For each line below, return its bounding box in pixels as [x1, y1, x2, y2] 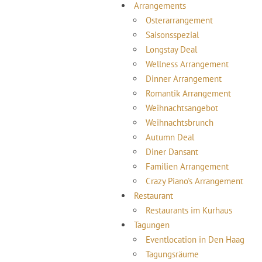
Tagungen [134, 219, 170, 230]
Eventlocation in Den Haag [146, 234, 244, 245]
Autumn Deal [146, 132, 194, 143]
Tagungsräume [146, 249, 199, 260]
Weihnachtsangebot [146, 102, 218, 113]
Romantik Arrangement [146, 88, 231, 99]
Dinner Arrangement [146, 73, 222, 84]
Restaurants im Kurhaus [146, 205, 232, 216]
